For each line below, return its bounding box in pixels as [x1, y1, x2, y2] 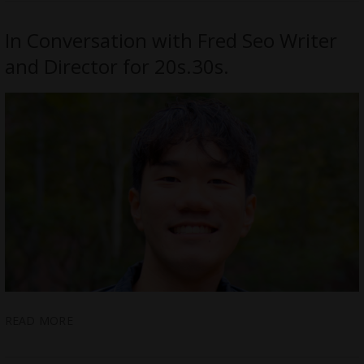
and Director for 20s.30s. [4, 53, 229, 80]
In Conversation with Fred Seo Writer [4, 27, 337, 54]
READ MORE [4, 313, 73, 329]
